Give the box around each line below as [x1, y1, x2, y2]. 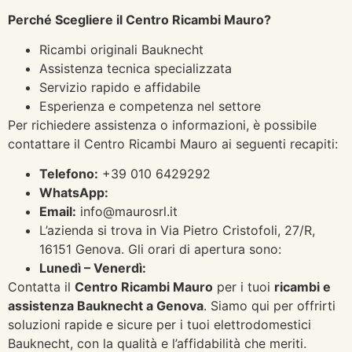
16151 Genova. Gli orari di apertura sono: [39, 241, 281, 258]
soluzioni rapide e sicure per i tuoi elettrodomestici [8, 317, 311, 333]
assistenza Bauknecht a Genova [8, 298, 203, 314]
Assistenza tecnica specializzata [39, 60, 232, 76]
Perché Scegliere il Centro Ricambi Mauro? [8, 11, 271, 27]
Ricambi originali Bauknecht [39, 41, 203, 57]
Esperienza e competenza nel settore [39, 97, 261, 114]
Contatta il [8, 279, 75, 295]
